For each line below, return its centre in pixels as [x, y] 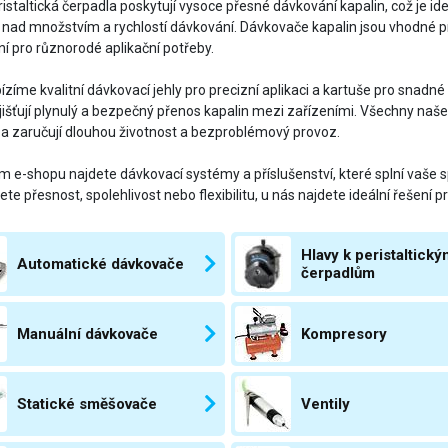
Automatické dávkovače [100, 264]
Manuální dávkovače [87, 334]
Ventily [325, 404]
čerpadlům [337, 273]
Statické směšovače [86, 404]
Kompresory [343, 334]
